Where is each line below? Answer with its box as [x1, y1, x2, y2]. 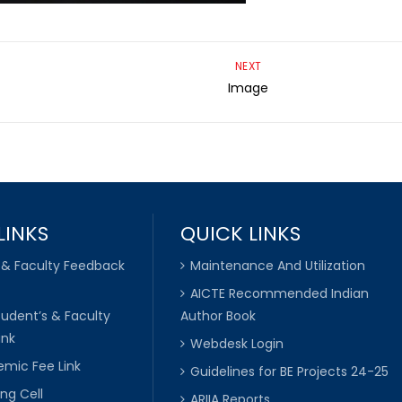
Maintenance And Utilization [189, 257, 365, 275]
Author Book [179, 307, 256, 326]
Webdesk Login [189, 335, 284, 354]
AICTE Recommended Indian [189, 284, 369, 303]
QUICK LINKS [179, 220, 301, 249]
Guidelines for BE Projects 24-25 [189, 363, 389, 381]
